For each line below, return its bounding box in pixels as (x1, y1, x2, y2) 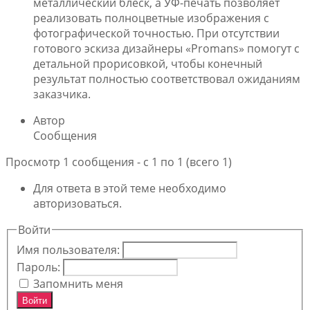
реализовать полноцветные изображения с (33, 10, 269, 26)
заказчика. (33, 86, 91, 102)
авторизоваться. (33, 196, 122, 212)
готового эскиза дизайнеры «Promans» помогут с (33, 41, 300, 57)
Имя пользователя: (17, 241, 122, 257)
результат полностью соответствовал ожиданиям (33, 71, 300, 87)
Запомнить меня (33, 275, 123, 291)
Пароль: (17, 259, 63, 275)
